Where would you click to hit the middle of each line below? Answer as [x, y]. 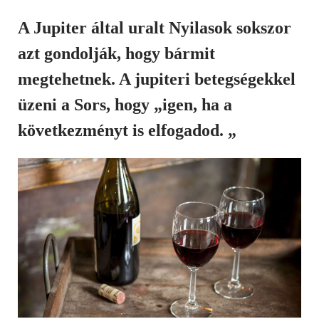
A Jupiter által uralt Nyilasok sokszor [155, 28]
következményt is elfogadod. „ [127, 130]
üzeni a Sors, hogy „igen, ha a [125, 105]
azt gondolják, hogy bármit [116, 53]
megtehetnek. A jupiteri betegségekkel [157, 79]
